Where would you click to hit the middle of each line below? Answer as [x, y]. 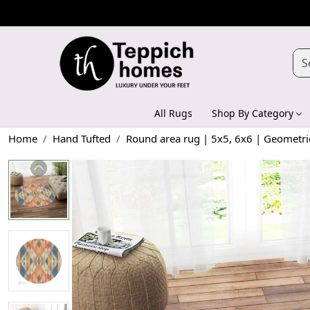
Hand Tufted [82, 138]
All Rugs [173, 113]
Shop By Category [253, 113]
